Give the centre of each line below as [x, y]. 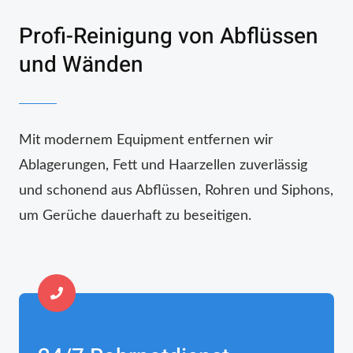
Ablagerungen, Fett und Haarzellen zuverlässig [163, 165]
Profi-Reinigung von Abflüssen [169, 37]
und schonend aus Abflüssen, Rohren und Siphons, [176, 190]
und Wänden [81, 65]
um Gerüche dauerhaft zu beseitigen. [135, 216]
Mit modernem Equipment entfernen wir [146, 140]
